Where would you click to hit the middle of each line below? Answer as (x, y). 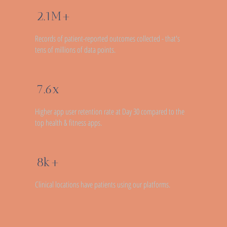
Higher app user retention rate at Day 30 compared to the (110, 111)
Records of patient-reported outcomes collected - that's (108, 39)
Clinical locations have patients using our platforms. (103, 184)
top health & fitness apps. (69, 122)
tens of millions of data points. (75, 50)
